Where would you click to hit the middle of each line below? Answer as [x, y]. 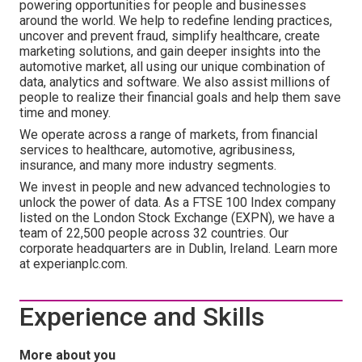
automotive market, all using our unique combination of [173, 67]
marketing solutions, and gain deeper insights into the [170, 51]
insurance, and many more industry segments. [148, 165]
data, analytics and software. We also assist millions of [175, 82]
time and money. [65, 113]
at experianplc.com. [74, 264]
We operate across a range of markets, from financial [168, 135]
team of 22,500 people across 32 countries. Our [154, 233]
